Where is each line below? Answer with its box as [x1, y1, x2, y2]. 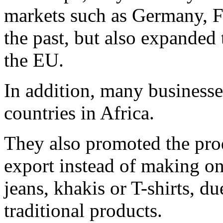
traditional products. [4, 200, 162, 222]
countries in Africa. [4, 102, 154, 124]
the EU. [4, 49, 64, 71]
